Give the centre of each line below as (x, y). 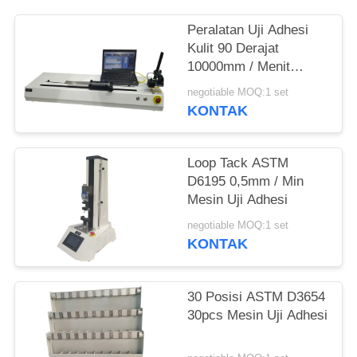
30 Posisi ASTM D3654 (257, 296)
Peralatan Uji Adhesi (248, 30)
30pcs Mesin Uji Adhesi (258, 315)
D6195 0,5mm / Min (246, 182)
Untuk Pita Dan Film (247, 85)
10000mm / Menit (239, 67)
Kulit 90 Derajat (233, 49)
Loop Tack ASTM (238, 163)
